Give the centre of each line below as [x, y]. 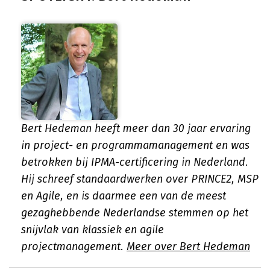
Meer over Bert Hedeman [188, 246]
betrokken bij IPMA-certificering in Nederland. [135, 162]
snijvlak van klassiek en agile [93, 230]
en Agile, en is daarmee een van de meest [124, 196]
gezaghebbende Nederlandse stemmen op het [135, 213]
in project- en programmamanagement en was [135, 145]
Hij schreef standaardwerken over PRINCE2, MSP [140, 179]
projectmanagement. [74, 246]
